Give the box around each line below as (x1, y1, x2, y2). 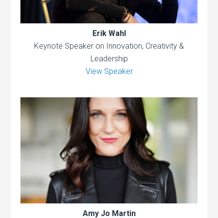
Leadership (90, 54, 128, 63)
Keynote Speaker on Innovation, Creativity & (34, 41, 184, 51)
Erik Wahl (92, 28, 126, 38)
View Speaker (85, 66, 133, 76)
